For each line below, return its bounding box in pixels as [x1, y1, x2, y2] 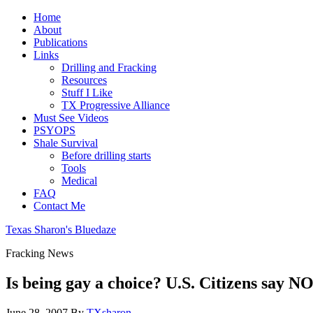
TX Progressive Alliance [61, 99, 170, 111]
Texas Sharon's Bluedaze [6, 224, 116, 235]
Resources [61, 74, 107, 86]
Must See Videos [34, 112, 108, 124]
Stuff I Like [61, 87, 112, 99]
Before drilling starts [61, 150, 151, 161]
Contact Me [34, 200, 85, 212]
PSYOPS [34, 124, 75, 136]
